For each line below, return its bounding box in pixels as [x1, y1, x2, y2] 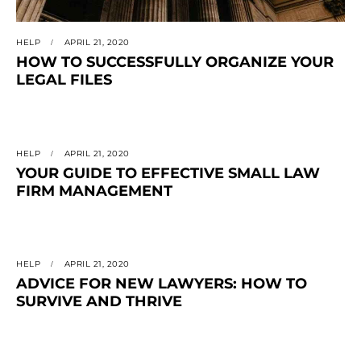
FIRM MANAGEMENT [16, 181, 172, 200]
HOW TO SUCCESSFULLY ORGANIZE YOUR [16, 53, 334, 72]
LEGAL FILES [16, 71, 112, 89]
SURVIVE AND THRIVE [16, 293, 182, 311]
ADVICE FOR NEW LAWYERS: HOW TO [16, 275, 307, 293]
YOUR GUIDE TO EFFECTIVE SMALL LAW [16, 164, 320, 182]
